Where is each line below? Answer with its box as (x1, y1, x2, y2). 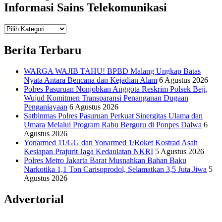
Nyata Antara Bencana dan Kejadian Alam (24, 75, 157, 84)
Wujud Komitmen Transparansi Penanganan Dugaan (24, 93, 188, 102)
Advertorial (4, 192, 64, 206)
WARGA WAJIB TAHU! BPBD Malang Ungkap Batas (24, 66, 201, 75)
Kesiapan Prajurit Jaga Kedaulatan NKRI (24, 147, 153, 156)
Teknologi (3, 24, 35, 32)
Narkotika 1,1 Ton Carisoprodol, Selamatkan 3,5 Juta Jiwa (24, 165, 207, 173)
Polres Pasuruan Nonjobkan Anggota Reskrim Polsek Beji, (24, 84, 208, 93)
